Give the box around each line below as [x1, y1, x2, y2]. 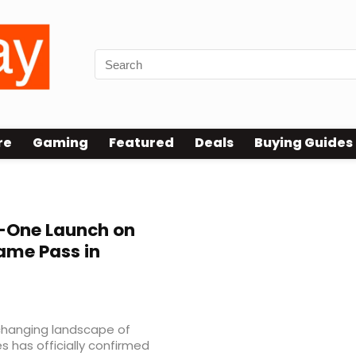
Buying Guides [254, 133, 353, 153]
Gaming [33, 133, 88, 153]
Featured [109, 133, 174, 153]
